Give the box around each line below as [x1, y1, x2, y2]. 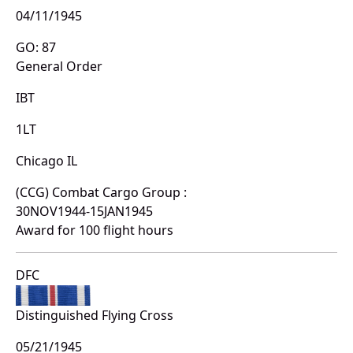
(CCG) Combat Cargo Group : [16, 184, 187, 202]
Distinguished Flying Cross [16, 306, 173, 324]
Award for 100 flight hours [16, 221, 173, 240]
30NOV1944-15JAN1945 [16, 203, 153, 221]
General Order [16, 58, 102, 76]
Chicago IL [16, 152, 77, 170]
